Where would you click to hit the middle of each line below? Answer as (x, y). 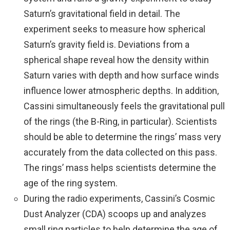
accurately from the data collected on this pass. (121, 152)
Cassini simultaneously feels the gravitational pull (124, 106)
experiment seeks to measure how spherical (114, 29)
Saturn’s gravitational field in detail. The (102, 14)
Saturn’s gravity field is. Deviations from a (107, 44)
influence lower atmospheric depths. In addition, (121, 91)
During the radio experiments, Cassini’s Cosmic (119, 198)
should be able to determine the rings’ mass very (122, 137)
